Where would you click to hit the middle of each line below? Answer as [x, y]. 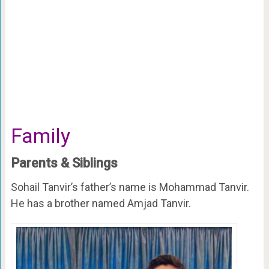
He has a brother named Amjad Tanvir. [101, 204]
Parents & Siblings [64, 163]
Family [40, 136]
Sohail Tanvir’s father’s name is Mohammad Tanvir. [130, 187]
